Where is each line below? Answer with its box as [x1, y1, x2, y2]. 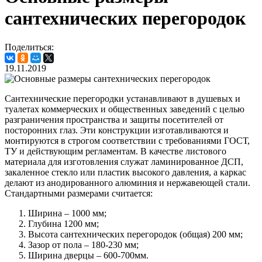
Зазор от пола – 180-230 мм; [28, 239, 139, 250]
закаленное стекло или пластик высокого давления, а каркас [5, 167, 246, 177]
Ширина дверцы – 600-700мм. [28, 250, 149, 260]
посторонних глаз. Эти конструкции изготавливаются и [5, 125, 229, 135]
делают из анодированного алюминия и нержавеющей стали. [5, 177, 250, 188]
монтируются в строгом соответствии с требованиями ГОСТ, [5, 135, 250, 146]
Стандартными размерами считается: [5, 188, 153, 198]
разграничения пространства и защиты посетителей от [5, 114, 223, 125]
